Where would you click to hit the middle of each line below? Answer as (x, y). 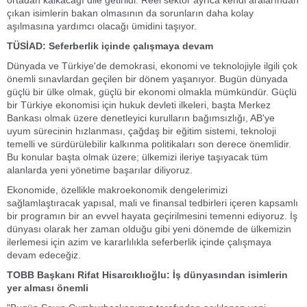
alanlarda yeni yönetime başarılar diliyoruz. (100, 170)
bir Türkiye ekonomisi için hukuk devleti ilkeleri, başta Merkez (139, 105)
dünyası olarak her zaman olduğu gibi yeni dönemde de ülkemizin (149, 229)
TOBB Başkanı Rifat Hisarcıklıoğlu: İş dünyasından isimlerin (147, 275)
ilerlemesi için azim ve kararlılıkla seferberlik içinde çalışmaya (139, 242)
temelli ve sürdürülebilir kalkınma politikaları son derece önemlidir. (149, 144)
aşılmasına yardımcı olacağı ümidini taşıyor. (103, 26)
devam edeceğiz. (44, 255)
